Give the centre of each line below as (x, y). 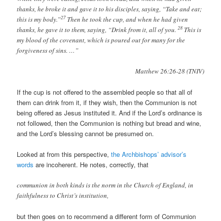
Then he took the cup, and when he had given (127, 19)
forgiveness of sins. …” (48, 50)
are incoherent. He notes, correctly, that (91, 165)
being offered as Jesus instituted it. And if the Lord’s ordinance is (110, 112)
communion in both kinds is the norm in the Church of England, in (105, 185)
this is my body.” (39, 19)
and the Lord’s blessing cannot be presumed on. (86, 133)
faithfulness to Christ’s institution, (63, 196)
